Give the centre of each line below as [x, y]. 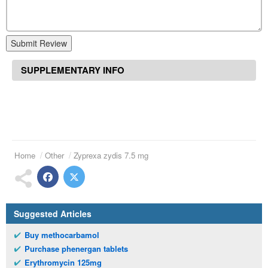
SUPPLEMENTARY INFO [73, 70]
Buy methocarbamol [62, 235]
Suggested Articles [53, 214]
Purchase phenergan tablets [76, 249]
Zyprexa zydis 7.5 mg [111, 156]
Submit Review [39, 43]
